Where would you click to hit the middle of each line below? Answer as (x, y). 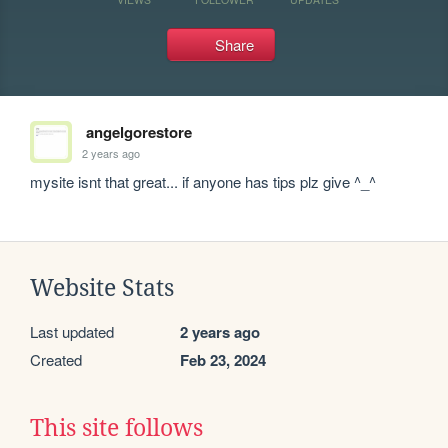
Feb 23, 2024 (223, 360)
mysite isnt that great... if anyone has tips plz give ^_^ (203, 181)
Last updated (72, 331)
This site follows (116, 428)
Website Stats (102, 288)
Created (56, 359)
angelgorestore (138, 132)
